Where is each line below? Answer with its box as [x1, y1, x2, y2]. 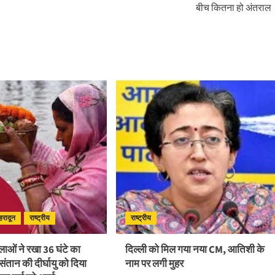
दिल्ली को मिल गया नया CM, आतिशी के [125, 242, 265, 258]
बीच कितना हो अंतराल [195, 1, 271, 15]
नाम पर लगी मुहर [125, 257, 184, 272]
